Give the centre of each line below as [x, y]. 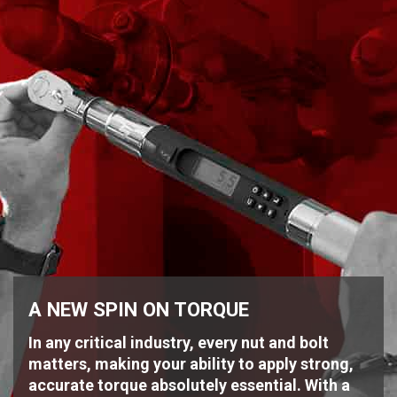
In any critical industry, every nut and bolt [179, 342]
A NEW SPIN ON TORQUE [139, 309]
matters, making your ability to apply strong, [191, 363]
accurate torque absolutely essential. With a [189, 385]
